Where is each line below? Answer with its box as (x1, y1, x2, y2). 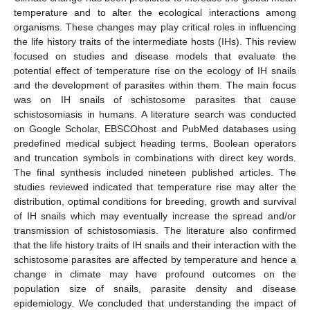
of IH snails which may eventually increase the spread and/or (14, 210, 296, 221)
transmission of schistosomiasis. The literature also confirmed (14, 224, 296, 236)
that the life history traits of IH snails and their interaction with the (14, 239, 296, 250)
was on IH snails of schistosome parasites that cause (14, 93, 296, 105)
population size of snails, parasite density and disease (14, 282, 296, 294)
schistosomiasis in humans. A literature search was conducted (14, 108, 296, 120)
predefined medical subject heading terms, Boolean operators (14, 137, 296, 149)
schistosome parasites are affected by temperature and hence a (14, 253, 296, 265)
